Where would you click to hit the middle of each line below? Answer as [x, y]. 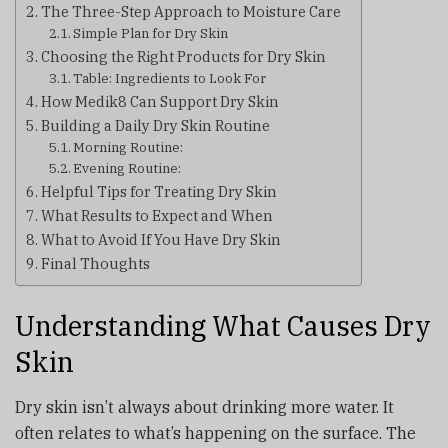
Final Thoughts [95, 263]
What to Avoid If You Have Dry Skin [160, 239]
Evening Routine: [127, 168]
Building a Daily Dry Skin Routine [155, 125]
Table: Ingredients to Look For [170, 78]
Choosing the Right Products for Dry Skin [183, 56]
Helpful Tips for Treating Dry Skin [158, 191]
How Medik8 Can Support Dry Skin [159, 101]
